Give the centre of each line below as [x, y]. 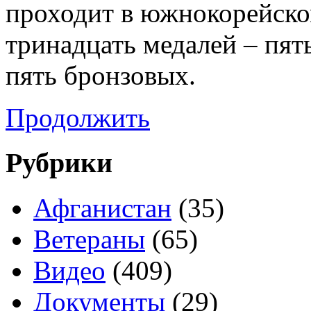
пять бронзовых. [101, 76]
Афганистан [102, 208]
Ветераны [89, 239]
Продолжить [78, 118]
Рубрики [59, 163]
